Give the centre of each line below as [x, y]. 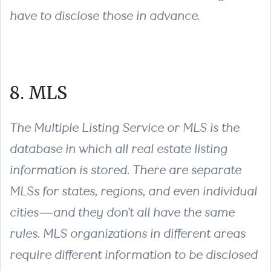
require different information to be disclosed [134, 255]
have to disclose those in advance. [105, 16]
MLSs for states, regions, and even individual [133, 191]
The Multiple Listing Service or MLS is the [125, 128]
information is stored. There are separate [126, 170]
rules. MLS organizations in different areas [128, 233]
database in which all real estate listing [119, 149]
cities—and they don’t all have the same [122, 212]
